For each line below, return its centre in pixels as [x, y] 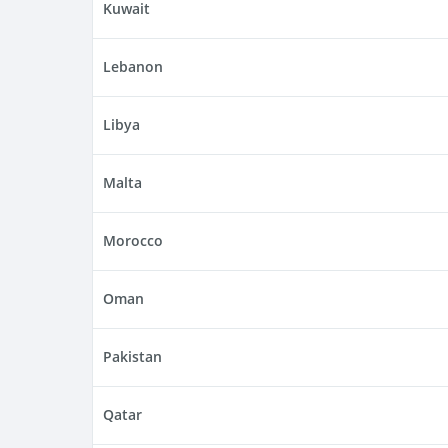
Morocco [133, 241]
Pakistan [132, 357]
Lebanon [133, 67]
